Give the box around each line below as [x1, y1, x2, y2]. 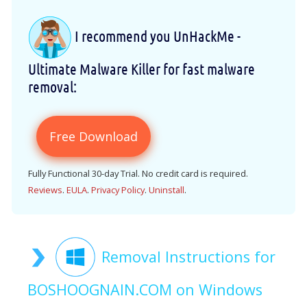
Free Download [49, 128, 138, 145]
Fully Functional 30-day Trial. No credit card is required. [28, 167, 248, 180]
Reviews [28, 184, 62, 197]
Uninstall [149, 184, 184, 197]
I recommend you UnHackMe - [72, 26, 241, 45]
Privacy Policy [91, 184, 145, 197]
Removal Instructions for [101, 247, 275, 267]
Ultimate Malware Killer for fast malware [28, 60, 255, 78]
